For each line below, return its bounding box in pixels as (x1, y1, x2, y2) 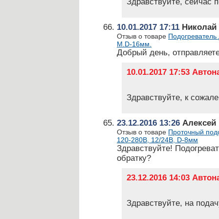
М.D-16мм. (117, 40, 152, 48)
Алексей (180, 118, 216, 128)
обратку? (117, 153, 151, 163)
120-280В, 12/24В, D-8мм (117, 136, 198, 144)
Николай (179, 22, 217, 32)
